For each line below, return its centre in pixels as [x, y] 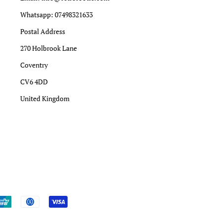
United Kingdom [45, 98]
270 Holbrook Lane [49, 48]
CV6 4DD [34, 82]
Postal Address [43, 31]
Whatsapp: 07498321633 [56, 15]
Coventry [34, 65]
